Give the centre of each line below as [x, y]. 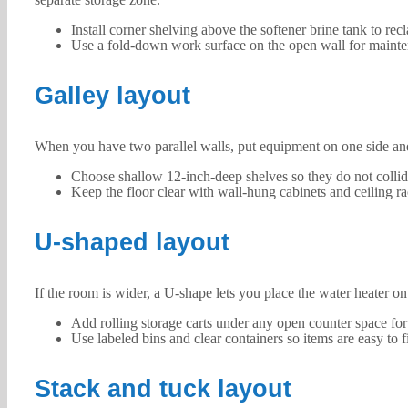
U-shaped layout [132, 243]
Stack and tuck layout [163, 389]
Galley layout [112, 96]
